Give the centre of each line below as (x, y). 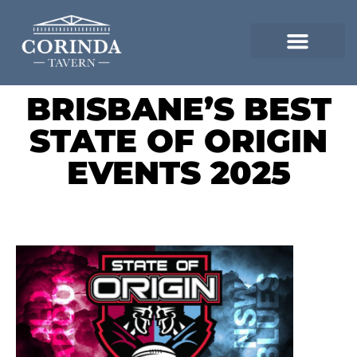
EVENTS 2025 (178, 173)
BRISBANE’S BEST (178, 109)
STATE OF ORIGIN (178, 141)
